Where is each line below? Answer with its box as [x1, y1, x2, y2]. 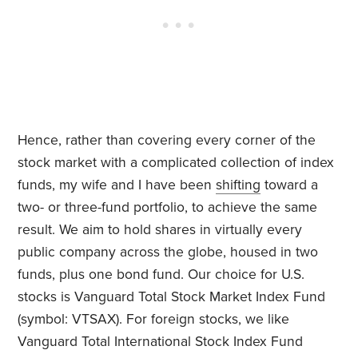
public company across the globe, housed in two [18, 244, 319, 261]
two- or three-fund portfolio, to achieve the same [18, 199, 318, 217]
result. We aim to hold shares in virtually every [18, 221, 303, 239]
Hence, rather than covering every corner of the [18, 132, 316, 149]
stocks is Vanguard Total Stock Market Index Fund [18, 288, 326, 306]
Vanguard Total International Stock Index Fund [18, 333, 304, 351]
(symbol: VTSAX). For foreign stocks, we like [18, 311, 290, 328]
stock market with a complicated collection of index [18, 154, 335, 172]
